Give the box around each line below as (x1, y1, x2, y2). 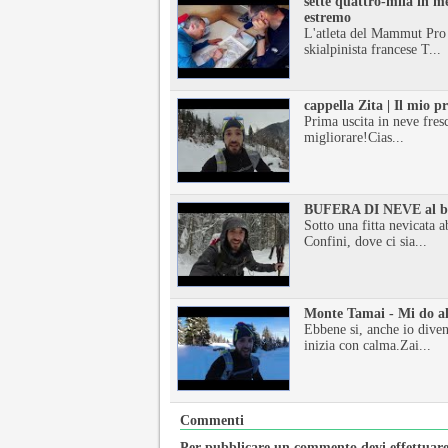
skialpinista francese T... (304, 42, 441, 57)
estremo (304, 10, 351, 25)
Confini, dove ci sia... (304, 234, 427, 249)
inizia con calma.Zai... (304, 338, 431, 353)
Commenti (180, 413, 244, 428)
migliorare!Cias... (304, 130, 404, 145)
